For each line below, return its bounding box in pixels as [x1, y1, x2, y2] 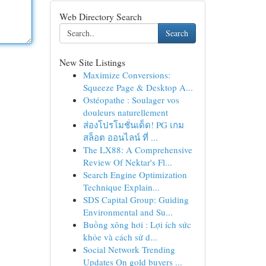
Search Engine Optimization [83, 169, 187, 180]
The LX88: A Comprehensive [83, 144, 192, 156]
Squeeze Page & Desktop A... [83, 81, 193, 93]
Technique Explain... [83, 181, 160, 193]
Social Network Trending [83, 243, 175, 255]
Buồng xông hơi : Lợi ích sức [83, 218, 191, 230]
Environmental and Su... [83, 206, 173, 218]
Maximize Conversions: [83, 69, 170, 81]
